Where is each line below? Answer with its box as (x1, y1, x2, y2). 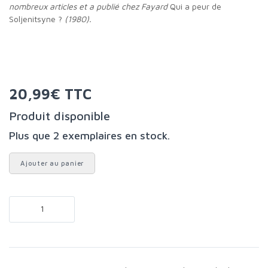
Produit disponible (17, 108, 110, 123)
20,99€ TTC (18, 85, 92, 102)
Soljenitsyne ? (9, 13, 62, 24)
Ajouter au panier (25, 159, 84, 167)
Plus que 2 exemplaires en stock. (16, 129, 170, 142)
